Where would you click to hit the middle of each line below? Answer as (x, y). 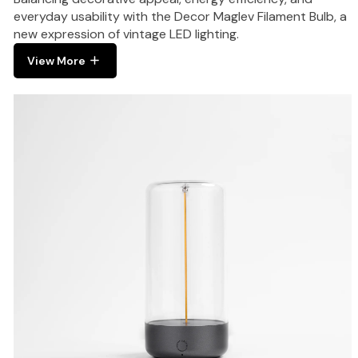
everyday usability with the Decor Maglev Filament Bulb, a (180, 16)
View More (56, 60)
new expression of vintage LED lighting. (126, 34)
